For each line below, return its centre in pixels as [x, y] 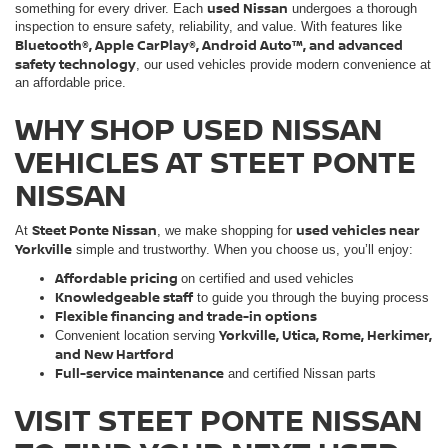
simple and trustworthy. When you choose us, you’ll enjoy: [242, 249]
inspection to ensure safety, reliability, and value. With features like [208, 26]
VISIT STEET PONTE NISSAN [218, 419]
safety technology [75, 63]
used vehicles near [358, 229]
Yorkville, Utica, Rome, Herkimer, [325, 334]
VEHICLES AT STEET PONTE [215, 161]
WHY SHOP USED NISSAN [198, 128]
